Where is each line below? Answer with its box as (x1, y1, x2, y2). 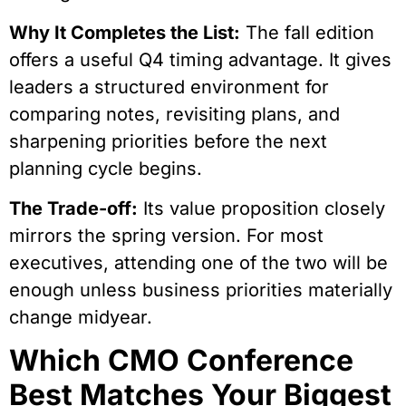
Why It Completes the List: (9, 21, 240, 43)
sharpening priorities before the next (9, 130, 327, 152)
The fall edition (240, 21, 374, 43)
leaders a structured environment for (9, 75, 329, 98)
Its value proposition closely (138, 197, 385, 219)
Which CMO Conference (9, 343, 353, 379)
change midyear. (9, 305, 152, 328)
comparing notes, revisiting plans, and (9, 102, 340, 125)
